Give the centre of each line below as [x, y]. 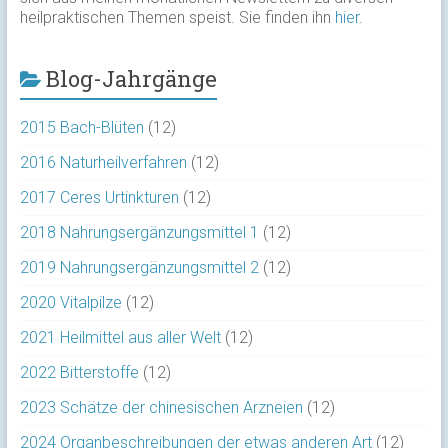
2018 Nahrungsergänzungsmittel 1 [139, 232]
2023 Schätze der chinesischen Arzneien [161, 407]
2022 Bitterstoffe [79, 372]
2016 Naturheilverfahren [103, 162]
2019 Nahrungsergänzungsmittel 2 [139, 267]
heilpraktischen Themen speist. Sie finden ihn [177, 17]
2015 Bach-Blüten [81, 127]
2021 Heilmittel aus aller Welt [120, 337]
